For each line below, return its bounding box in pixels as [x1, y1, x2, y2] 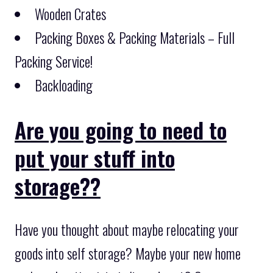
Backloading [35, 75, 93, 96]
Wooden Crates [35, 4, 106, 25]
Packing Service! [15, 51, 93, 73]
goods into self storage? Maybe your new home [15, 243, 241, 264]
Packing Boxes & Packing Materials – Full [35, 27, 235, 49]
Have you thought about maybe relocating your [15, 219, 239, 240]
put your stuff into [15, 141, 175, 174]
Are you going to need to [15, 113, 227, 146]
